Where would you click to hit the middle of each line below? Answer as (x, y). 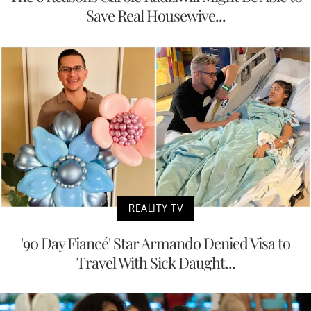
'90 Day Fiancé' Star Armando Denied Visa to (155, 243)
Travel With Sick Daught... (155, 263)
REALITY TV (155, 208)
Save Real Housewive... (155, 15)
